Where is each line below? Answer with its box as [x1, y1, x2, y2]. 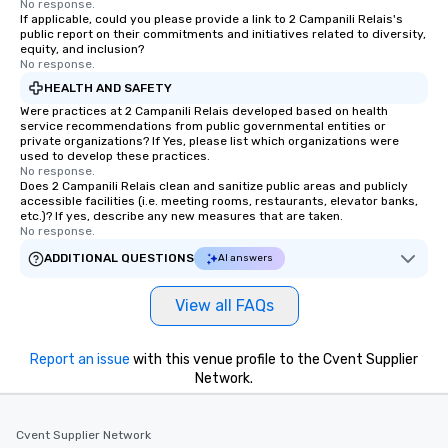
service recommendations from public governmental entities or [20, 119, 386, 133]
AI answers [218, 252, 273, 264]
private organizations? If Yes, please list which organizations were [20, 134, 399, 148]
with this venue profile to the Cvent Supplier [130, 351, 418, 368]
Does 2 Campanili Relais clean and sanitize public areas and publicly [20, 179, 408, 193]
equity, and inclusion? [20, 42, 144, 56]
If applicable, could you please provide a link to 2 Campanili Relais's [20, 12, 403, 26]
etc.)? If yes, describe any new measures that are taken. [20, 209, 343, 223]
